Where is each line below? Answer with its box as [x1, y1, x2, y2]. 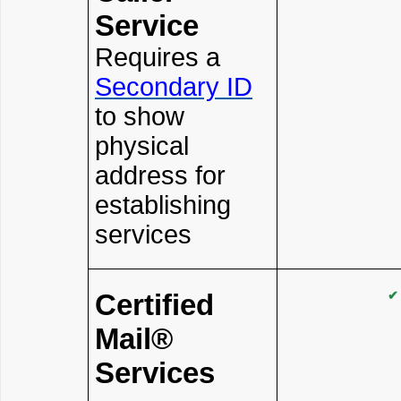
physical [95, 132, 189, 160]
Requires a [95, 43, 220, 72]
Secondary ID [95, 73, 252, 101]
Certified [95, 288, 214, 321]
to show [95, 102, 184, 131]
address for [95, 161, 226, 190]
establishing [95, 191, 231, 219]
